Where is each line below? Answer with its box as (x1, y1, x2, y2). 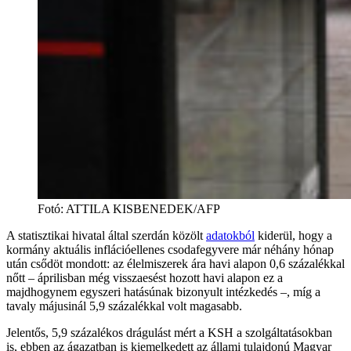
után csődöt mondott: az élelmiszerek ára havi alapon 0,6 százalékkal (6, 256, 345, 270)
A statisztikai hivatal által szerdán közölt (6, 228, 206, 242)
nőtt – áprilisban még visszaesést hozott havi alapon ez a (6, 270, 283, 284)
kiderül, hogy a (255, 228, 332, 242)
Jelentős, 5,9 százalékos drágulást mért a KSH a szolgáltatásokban (6, 325, 332, 339)
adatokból (206, 228, 255, 242)
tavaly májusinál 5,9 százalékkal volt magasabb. (6, 299, 242, 313)
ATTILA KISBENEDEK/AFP (66, 201, 220, 215)
